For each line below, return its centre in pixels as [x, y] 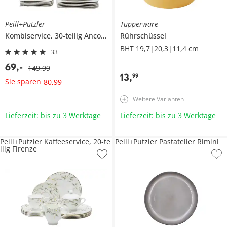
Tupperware [139, 24]
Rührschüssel [143, 35]
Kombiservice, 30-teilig [45, 35]
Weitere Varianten [158, 99]
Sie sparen [23, 82]
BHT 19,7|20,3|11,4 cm [159, 48]
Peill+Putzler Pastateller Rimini [167, 141]
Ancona [92, 35]
